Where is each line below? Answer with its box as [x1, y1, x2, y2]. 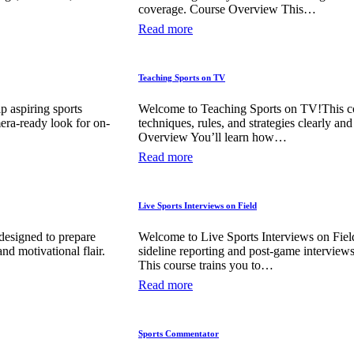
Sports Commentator [138, 328, 219, 338]
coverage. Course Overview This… [138, 2, 316, 16]
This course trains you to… [138, 258, 273, 272]
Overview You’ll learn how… [138, 130, 287, 144]
